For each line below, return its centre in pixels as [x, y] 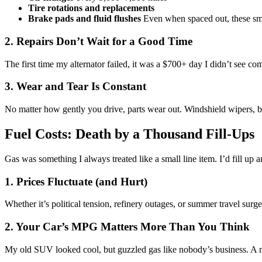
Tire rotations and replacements [91, 8]
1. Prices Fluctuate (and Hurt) [76, 181]
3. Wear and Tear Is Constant [75, 87]
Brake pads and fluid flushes [85, 19]
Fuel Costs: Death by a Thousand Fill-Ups [130, 134]
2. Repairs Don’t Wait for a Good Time [99, 41]
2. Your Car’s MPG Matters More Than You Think [127, 227]
